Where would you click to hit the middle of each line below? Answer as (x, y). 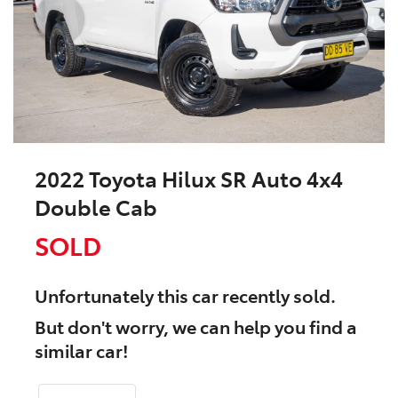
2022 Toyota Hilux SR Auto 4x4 (189, 179)
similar (65, 350)
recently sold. (277, 295)
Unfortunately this (113, 295)
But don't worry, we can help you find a (196, 326)
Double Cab (96, 207)
